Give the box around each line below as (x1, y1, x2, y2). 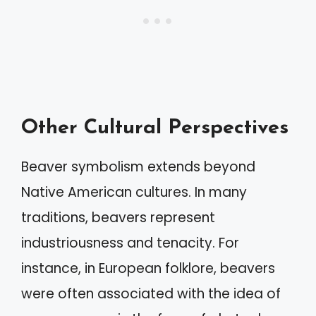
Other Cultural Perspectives (21, 118, 288, 138)
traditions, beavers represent (21, 208, 215, 227)
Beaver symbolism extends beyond (21, 157, 255, 176)
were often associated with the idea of (21, 284, 281, 303)
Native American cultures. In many (21, 183, 247, 202)
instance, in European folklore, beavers (21, 259, 275, 278)
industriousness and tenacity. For (21, 233, 239, 253)
